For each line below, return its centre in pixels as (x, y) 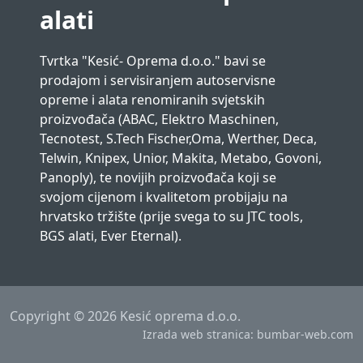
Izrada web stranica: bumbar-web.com (248, 334)
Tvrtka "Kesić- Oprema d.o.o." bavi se (153, 60)
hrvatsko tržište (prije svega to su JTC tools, (172, 216)
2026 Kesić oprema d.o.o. (164, 316)
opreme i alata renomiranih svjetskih (153, 99)
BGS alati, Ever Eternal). (111, 235)
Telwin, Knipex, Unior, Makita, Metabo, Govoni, (181, 158)
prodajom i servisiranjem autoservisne (158, 80)
